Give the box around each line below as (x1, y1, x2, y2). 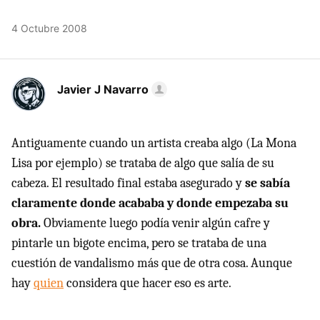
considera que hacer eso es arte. (64, 276, 231, 291)
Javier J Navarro (57, 82, 149, 96)
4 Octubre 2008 (11, 22, 87, 34)
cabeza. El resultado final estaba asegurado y (11, 176, 245, 191)
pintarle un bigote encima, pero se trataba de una (11, 236, 266, 251)
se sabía (245, 176, 290, 191)
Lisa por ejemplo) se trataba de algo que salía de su (11, 156, 274, 171)
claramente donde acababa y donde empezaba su (11, 196, 289, 211)
